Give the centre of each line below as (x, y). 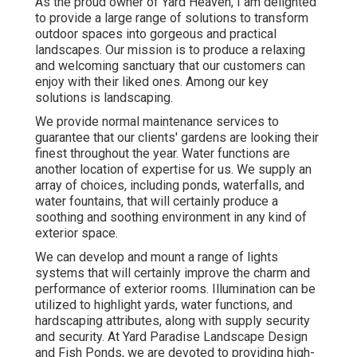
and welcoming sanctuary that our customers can (170, 66)
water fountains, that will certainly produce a (157, 202)
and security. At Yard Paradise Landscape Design (171, 337)
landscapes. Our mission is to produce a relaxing (170, 50)
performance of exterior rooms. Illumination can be (175, 289)
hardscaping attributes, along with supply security (173, 321)
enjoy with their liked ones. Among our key (152, 82)
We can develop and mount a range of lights (157, 257)
